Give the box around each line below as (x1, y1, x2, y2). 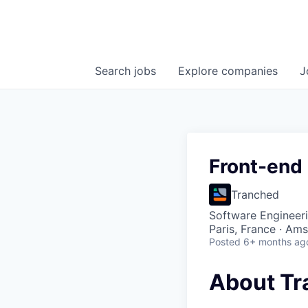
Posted (209, 236, 241, 248)
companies (221, 64, 278, 78)
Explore (178, 64, 221, 78)
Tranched (231, 188, 279, 202)
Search (95, 64, 134, 78)
